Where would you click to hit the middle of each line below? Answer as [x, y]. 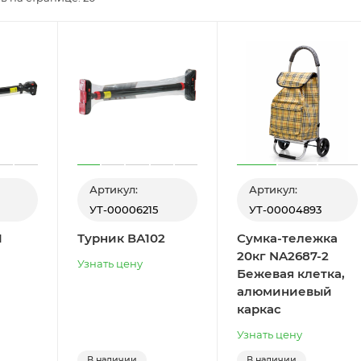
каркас [259, 309]
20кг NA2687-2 [283, 255]
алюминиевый [285, 291]
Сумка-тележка [288, 238]
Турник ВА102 [121, 238]
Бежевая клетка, [291, 273]
